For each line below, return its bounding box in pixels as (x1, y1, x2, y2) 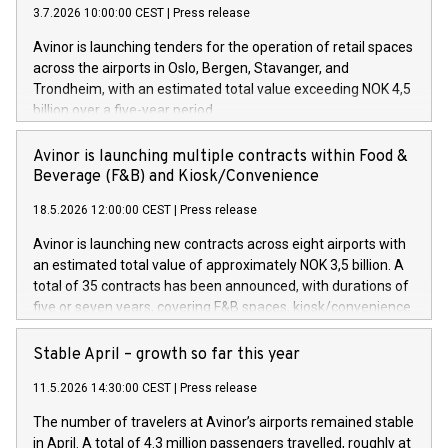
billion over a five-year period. (33, 102, 216, 118)
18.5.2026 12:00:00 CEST (33, 203, 171, 217)
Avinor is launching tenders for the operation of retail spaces (33, 39, 413, 55)
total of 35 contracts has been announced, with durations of (33, 278, 409, 294)
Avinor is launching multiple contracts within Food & (33, 147, 408, 167)
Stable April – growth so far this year (33, 345, 300, 365)
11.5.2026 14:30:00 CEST (33, 381, 171, 395)
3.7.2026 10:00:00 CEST (33, 6, 164, 20)
